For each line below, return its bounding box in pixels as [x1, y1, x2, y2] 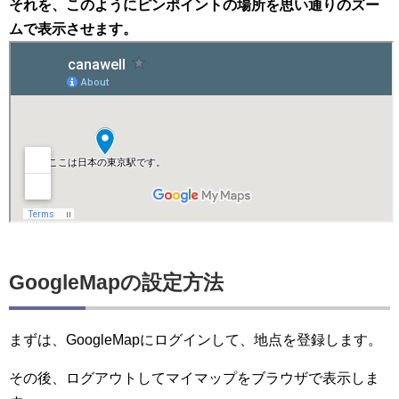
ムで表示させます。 [9, 21, 137, 37]
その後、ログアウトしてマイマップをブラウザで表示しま [9, 370, 379, 386]
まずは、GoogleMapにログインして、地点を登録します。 [9, 331, 382, 347]
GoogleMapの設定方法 [9, 271, 224, 294]
